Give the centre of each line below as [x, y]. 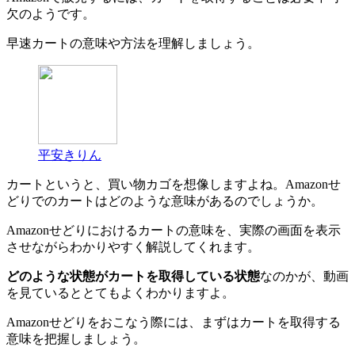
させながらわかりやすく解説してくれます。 [133, 246]
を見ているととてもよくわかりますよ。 [120, 292]
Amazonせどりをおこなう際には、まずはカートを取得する [174, 322]
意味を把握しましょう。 [76, 338]
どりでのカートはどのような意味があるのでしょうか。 [165, 200]
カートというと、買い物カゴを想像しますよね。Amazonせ [174, 184]
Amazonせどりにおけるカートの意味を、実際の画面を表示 [174, 230]
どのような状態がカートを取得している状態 [133, 276]
